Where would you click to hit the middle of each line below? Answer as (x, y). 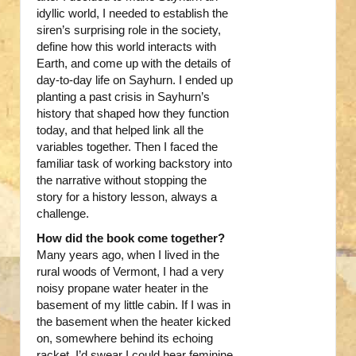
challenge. (63, 214)
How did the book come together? (131, 238)
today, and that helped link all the (120, 130)
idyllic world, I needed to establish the (132, 14)
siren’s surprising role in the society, (129, 30)
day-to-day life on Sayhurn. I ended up (135, 80)
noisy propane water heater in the (122, 288)
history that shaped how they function (133, 114)
